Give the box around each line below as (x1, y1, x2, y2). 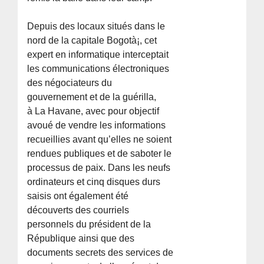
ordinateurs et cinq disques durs (27, 176, 161, 187)
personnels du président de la (27, 219, 151, 229)
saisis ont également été (27, 190, 129, 201)
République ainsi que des (27, 233, 135, 243)
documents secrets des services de (27, 247, 174, 258)
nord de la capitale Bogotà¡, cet (27, 35, 157, 45)
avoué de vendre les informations (27, 120, 166, 130)
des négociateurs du (27, 77, 113, 88)
